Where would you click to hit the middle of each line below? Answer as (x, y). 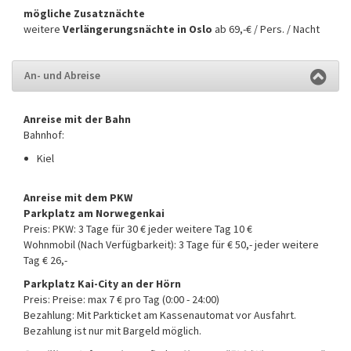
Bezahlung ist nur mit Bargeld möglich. (112, 330)
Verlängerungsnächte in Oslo (138, 29)
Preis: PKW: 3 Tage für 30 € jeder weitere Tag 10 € (138, 228)
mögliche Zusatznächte (84, 13)
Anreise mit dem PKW (78, 197)
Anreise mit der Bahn (77, 119)
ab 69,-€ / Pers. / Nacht (267, 29)
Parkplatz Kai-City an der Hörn (102, 283)
